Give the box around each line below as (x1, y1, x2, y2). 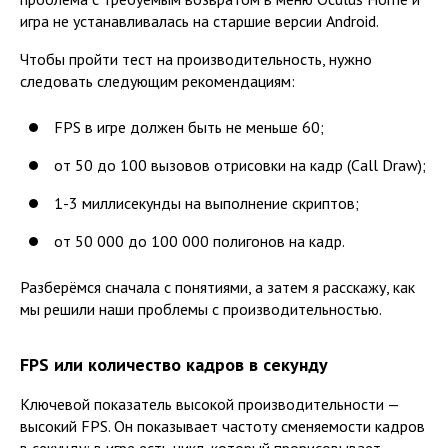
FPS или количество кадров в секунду (20, 352, 328, 376)
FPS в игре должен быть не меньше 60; (54, 116, 324, 137)
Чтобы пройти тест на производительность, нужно (20, 48, 372, 69)
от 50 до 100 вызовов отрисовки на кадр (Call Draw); (54, 154, 426, 175)
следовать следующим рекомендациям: (20, 70, 295, 91)
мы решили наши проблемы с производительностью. (20, 298, 382, 319)
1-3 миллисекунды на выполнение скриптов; (54, 192, 359, 213)
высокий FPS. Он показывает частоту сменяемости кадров (20, 415, 425, 436)
